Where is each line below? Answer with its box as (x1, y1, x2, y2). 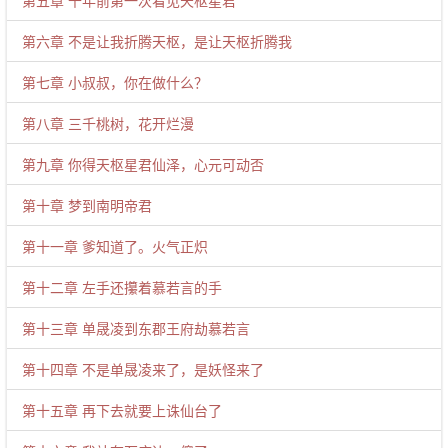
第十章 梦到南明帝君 (22, 195, 152, 215)
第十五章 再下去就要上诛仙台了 (22, 400, 222, 420)
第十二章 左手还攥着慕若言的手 (22, 277, 222, 297)
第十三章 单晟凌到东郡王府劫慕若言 (22, 318, 250, 338)
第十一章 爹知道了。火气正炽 (22, 236, 208, 256)
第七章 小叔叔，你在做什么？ (22, 72, 208, 92)
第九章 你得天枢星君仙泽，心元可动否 (22, 154, 264, 174)
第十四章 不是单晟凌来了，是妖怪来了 (22, 359, 264, 379)
